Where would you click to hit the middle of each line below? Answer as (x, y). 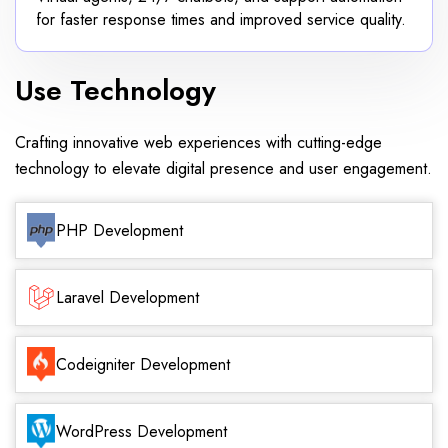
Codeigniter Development (143, 364)
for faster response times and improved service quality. (221, 19)
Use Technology (115, 90)
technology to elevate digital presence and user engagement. (223, 168)
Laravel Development (127, 297)
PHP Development (119, 230)
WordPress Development (141, 431)
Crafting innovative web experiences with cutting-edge (198, 142)
